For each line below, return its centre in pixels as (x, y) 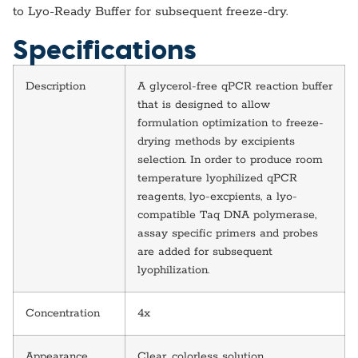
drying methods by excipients (216, 141)
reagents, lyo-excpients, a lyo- (217, 196)
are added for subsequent (205, 251)
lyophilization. (173, 270)
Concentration (63, 313)
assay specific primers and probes (228, 233)
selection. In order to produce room (230, 159)
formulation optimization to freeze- (231, 123)
